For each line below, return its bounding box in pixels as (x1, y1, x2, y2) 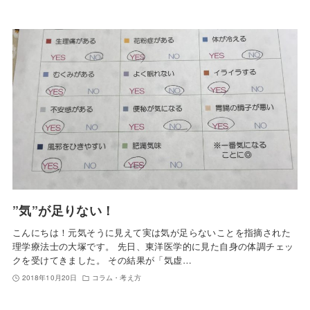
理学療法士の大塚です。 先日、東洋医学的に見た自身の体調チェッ (12, 239, 294, 253)
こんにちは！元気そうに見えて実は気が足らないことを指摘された (12, 226, 291, 239)
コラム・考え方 (92, 273, 141, 283)
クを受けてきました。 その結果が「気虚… (12, 253, 192, 267)
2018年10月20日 (21, 273, 77, 283)
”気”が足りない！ (12, 201, 115, 219)
